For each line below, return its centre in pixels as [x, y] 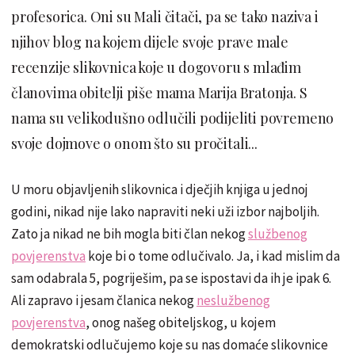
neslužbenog [233, 300]
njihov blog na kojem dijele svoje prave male [150, 42]
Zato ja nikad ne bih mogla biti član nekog [130, 233]
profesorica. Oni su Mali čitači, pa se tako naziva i [165, 16]
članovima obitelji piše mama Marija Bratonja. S [159, 92]
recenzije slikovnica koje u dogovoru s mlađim [156, 67]
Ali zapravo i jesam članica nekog [104, 300]
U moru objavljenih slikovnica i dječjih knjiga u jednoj [160, 189]
